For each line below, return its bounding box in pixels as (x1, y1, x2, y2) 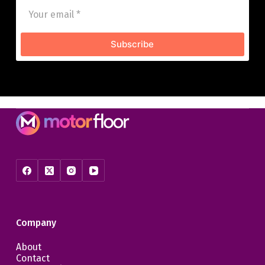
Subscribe (111, 38, 154, 50)
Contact (15, 252, 50, 264)
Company (15, 216, 56, 228)
